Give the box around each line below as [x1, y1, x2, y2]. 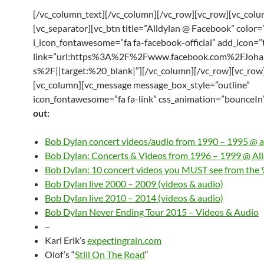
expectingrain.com [87, 235, 161, 246]
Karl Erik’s [45, 235, 87, 246]
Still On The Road [75, 249, 145, 260]
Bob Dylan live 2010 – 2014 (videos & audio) [45, 192, 223, 203]
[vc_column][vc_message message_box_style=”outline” [33, 79, 250, 90]
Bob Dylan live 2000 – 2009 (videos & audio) [45, 178, 223, 189]
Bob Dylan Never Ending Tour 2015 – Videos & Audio [45, 206, 259, 217]
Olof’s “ [45, 249, 75, 260]
